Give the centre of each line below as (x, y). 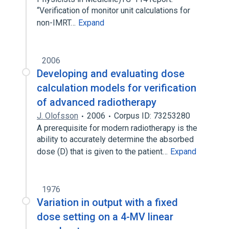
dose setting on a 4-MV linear (105, 217)
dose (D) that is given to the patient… (103, 152)
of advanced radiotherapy (97, 102)
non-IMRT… (57, 23)
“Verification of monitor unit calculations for (113, 10)
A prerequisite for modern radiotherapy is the (117, 128)
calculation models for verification (117, 88)
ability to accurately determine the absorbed (115, 139)
